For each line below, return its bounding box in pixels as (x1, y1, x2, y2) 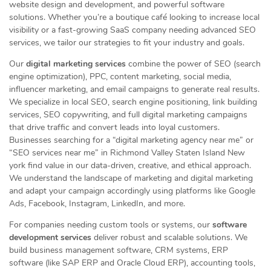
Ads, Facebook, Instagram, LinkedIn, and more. (9, 198, 185, 209)
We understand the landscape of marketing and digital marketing (9, 172, 253, 184)
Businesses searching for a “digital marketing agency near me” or (9, 134, 253, 146)
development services (9, 232, 91, 243)
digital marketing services (26, 58, 126, 70)
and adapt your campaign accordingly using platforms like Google (9, 185, 255, 197)
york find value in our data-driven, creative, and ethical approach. (9, 160, 251, 171)
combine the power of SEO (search (126, 58, 261, 70)
